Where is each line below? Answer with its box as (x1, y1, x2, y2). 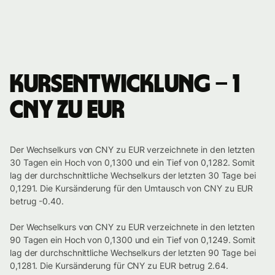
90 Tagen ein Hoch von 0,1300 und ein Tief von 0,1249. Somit (10, 234, 256, 246)
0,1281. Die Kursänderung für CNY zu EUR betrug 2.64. (10, 260, 228, 271)
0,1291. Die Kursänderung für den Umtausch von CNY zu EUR (10, 183, 254, 194)
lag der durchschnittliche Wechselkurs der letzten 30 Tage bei (10, 170, 256, 181)
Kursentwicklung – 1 (10, 72, 239, 98)
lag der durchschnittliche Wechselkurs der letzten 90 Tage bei (10, 247, 256, 258)
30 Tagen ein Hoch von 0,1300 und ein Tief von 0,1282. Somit (10, 157, 255, 168)
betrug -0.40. (10, 196, 64, 207)
